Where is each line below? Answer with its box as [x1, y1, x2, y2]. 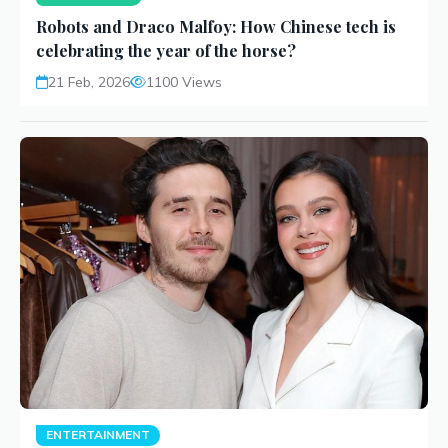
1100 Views [146, 73, 222, 92]
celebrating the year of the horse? [36, 40, 296, 62]
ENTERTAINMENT [46, 427, 150, 443]
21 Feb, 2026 [48, 73, 130, 92]
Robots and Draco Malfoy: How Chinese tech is [36, 16, 396, 38]
